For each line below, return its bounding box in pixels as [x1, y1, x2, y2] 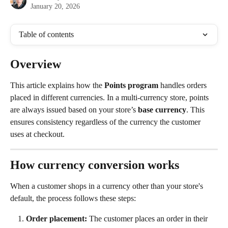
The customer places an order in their [87, 214, 210, 223]
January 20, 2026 [31, 3, 80, 10]
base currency [138, 105, 186, 114]
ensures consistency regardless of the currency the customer [10, 118, 203, 126]
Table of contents [19, 30, 74, 39]
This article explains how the [10, 81, 104, 90]
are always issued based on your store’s [10, 105, 138, 114]
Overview [10, 58, 61, 71]
